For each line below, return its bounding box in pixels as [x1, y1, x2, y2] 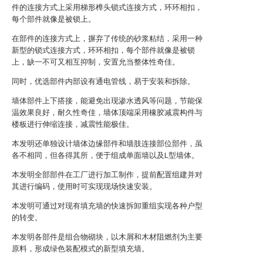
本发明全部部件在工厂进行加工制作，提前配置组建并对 [12, 170, 203, 179]
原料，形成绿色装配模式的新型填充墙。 [12, 244, 149, 253]
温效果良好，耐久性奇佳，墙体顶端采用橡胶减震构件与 [12, 108, 203, 117]
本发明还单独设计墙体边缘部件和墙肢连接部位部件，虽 [12, 139, 203, 148]
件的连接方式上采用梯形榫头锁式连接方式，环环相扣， [12, 3, 203, 12]
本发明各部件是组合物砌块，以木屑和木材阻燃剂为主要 [12, 232, 203, 241]
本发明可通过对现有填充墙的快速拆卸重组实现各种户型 [12, 201, 203, 210]
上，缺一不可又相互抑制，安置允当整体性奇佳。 [12, 58, 180, 66]
